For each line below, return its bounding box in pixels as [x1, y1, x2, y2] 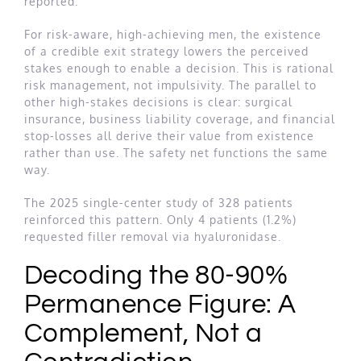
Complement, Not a [24, 320, 263, 348]
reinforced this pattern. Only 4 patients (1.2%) [24, 213, 297, 227]
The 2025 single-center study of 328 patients [24, 196, 293, 210]
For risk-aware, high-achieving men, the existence [24, 27, 322, 42]
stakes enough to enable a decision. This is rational [24, 61, 334, 76]
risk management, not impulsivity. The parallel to [24, 78, 317, 93]
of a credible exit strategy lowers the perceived [24, 44, 309, 59]
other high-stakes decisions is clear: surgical [24, 95, 293, 110]
